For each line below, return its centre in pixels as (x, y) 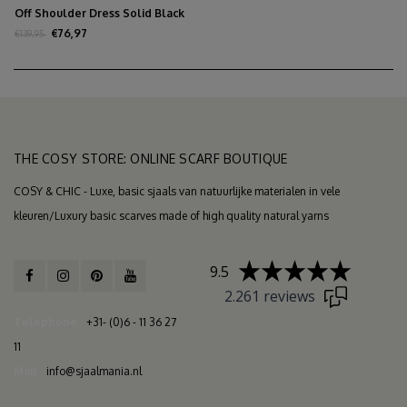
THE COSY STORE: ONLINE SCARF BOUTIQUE (151, 158)
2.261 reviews (269, 296)
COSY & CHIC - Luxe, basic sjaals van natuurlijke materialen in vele (177, 191)
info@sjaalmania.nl (94, 371)
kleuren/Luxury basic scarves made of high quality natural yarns (171, 215)
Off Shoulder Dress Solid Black (99, 13)
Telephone (45, 322)
